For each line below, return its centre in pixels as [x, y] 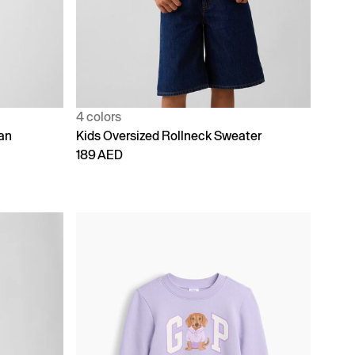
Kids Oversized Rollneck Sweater [169, 136]
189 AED [99, 155]
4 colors [99, 116]
